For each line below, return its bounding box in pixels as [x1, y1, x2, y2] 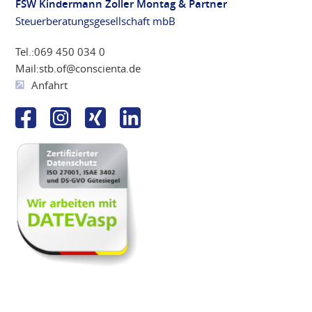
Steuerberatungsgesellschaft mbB [15, 13, 176, 28]
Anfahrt [31, 77, 68, 92]
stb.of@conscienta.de [39, 61, 141, 75]
